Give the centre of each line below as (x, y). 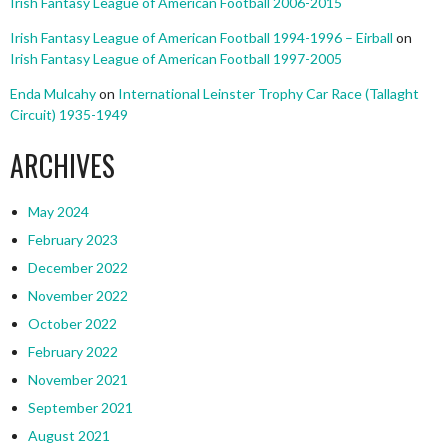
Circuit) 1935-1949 (69, 115)
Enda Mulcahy (53, 94)
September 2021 (80, 408)
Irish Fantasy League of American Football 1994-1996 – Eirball (201, 38)
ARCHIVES (62, 166)
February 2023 (72, 240)
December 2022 (77, 268)
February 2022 (72, 352)
